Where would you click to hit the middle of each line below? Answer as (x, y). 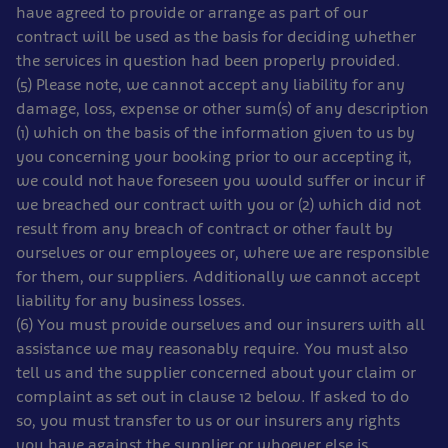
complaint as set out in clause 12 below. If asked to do (212, 396)
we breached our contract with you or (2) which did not (218, 204)
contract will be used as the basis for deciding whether (216, 36)
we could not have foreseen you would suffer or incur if (220, 180)
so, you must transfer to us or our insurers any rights (208, 420)
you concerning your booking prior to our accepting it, (214, 156)
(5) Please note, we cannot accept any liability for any (210, 84)
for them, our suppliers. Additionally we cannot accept (218, 276)
